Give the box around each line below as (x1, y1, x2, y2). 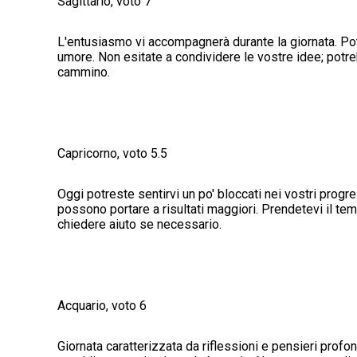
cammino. (57, 65, 110, 80)
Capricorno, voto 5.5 (57, 146, 167, 162)
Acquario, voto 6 (57, 298, 147, 314)
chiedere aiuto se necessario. (57, 217, 222, 233)
